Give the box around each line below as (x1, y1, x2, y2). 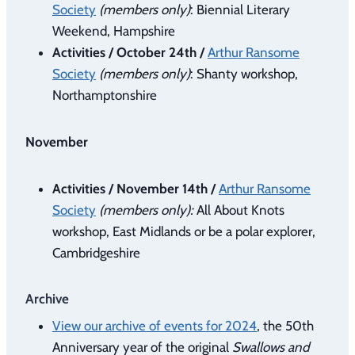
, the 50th (257, 318, 314, 334)
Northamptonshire (52, 86, 157, 103)
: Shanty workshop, (190, 65, 298, 82)
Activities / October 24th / (52, 44, 204, 60)
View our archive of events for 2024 (52, 318, 257, 334)
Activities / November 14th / (52, 180, 219, 197)
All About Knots (197, 201, 284, 218)
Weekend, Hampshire (52, 22, 175, 39)
